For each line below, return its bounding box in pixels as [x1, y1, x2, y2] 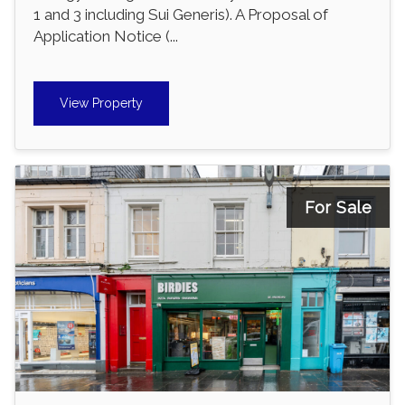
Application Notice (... [33, 27, 178, 46]
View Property [60, 96, 143, 111]
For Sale [305, 198, 372, 218]
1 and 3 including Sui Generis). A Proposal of [33, 5, 328, 24]
